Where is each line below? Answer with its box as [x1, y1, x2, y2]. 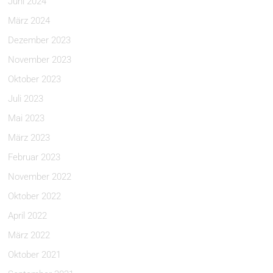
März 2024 [8, 15, 51, 26]
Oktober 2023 [8, 74, 62, 85]
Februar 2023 [8, 152, 61, 163]
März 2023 [8, 132, 51, 143]
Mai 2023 [8, 113, 45, 124]
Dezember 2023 [8, 35, 71, 46]
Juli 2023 [8, 93, 44, 104]
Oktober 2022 [8, 191, 62, 202]
